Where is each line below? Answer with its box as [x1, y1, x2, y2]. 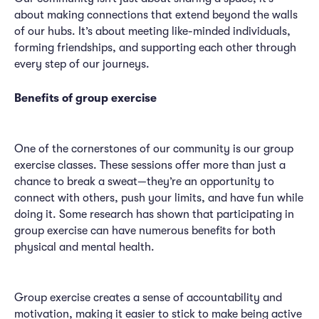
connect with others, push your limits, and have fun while [14, 192, 303, 204]
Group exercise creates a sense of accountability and [14, 291, 282, 304]
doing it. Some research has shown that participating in [14, 208, 294, 221]
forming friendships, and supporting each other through [14, 41, 296, 54]
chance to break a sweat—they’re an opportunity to [14, 175, 274, 188]
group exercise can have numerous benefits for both [14, 224, 276, 237]
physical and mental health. [14, 241, 155, 253]
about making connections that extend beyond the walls [14, 9, 298, 21]
